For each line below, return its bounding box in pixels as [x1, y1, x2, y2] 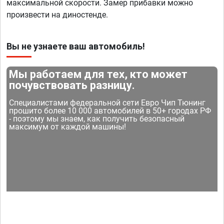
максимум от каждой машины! [9, 122, 126, 132]
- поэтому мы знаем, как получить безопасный [9, 114, 185, 124]
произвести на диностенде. [6, 10, 108, 20]
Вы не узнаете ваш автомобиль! [6, 41, 145, 52]
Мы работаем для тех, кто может [9, 68, 188, 81]
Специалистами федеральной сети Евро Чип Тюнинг [9, 98, 206, 108]
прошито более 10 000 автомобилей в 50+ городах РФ [9, 106, 211, 116]
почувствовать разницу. [9, 79, 135, 92]
